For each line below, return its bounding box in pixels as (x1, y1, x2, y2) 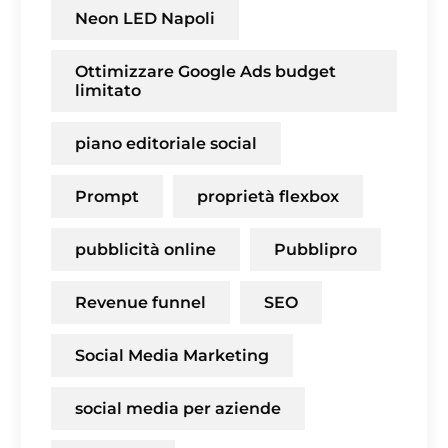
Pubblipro (274, 240, 357, 260)
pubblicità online (75, 240, 216, 260)
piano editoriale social (75, 134, 257, 154)
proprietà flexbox (197, 187, 339, 207)
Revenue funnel (75, 293, 206, 313)
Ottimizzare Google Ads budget (75, 62, 336, 82)
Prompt (75, 187, 139, 207)
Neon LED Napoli (75, 9, 215, 29)
